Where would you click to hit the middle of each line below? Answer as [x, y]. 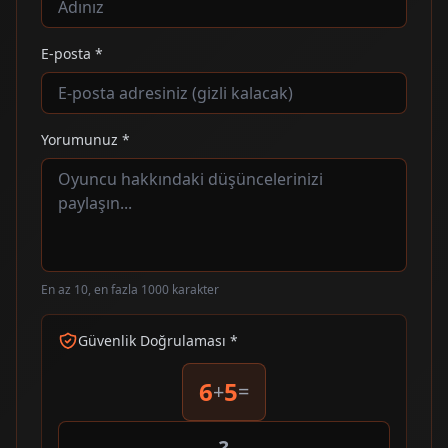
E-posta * [72, 53]
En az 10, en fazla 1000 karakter [130, 289]
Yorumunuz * [85, 139]
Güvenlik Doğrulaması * [158, 340]
